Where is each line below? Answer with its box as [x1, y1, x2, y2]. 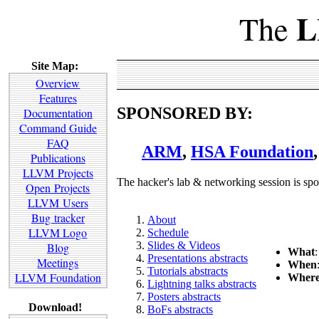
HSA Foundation [191, 142, 313, 161]
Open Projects [26, 180, 90, 196]
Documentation [23, 105, 93, 121]
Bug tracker [31, 210, 85, 226]
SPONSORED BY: [117, 103, 253, 122]
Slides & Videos [147, 239, 220, 251]
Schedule [147, 226, 189, 239]
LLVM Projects [22, 165, 93, 181]
